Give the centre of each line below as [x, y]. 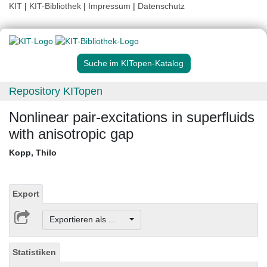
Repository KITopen [56, 91]
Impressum [109, 6]
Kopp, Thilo [33, 153]
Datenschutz [161, 6]
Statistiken [34, 252]
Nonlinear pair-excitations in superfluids [132, 117]
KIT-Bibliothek [56, 6]
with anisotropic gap [71, 134]
